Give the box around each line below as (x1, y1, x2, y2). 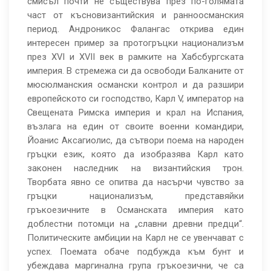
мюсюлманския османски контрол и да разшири (27, 79, 244, 90)
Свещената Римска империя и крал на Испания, (27, 107, 244, 118)
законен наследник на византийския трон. (27, 163, 244, 174)
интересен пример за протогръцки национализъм (27, 38, 244, 48)
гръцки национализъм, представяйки (27, 191, 244, 201)
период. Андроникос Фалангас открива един (27, 24, 244, 34)
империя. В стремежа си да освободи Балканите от (27, 65, 244, 76)
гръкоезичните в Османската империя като (27, 204, 244, 215)
